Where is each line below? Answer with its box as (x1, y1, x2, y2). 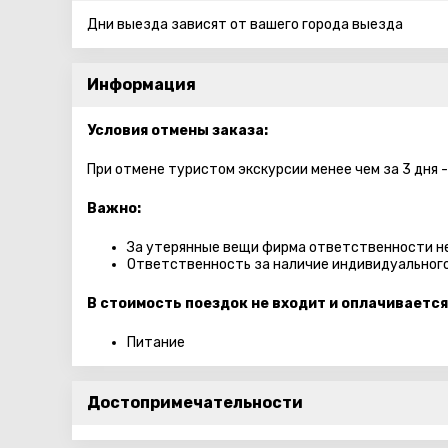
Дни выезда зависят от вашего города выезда (87, 16, 403, 33)
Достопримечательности (87, 393, 303, 412)
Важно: (87, 200, 141, 217)
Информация (87, 75, 196, 94)
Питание (127, 334, 185, 351)
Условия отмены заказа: (87, 122, 268, 139)
